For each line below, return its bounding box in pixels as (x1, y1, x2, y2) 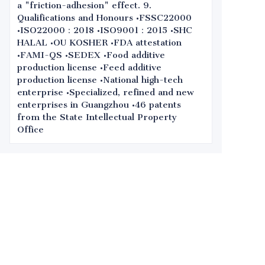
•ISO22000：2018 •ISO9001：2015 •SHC (17, 25, 192, 35)
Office (17, 124, 44, 135)
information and (24, 231, 166, 252)
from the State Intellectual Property (17, 112, 177, 122)
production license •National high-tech (17, 75, 183, 85)
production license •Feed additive (17, 62, 161, 73)
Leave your (24, 211, 117, 232)
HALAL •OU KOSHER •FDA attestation (17, 37, 182, 48)
